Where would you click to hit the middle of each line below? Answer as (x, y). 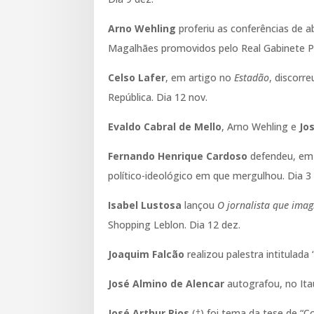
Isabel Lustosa (145, 205)
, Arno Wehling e (261, 126)
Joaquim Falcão (146, 254)
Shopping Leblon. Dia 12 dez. (175, 224)
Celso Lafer (137, 77)
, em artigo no (200, 77)
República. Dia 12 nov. (158, 97)
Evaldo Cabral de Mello (165, 126)
